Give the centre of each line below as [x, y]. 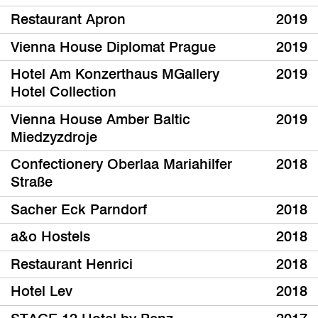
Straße [32, 182]
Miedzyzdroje [54, 137]
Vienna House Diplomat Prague [113, 46]
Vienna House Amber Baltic [100, 119]
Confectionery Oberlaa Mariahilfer [121, 164]
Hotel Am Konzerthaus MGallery [115, 74]
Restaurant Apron [68, 20]
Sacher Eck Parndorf [79, 209]
